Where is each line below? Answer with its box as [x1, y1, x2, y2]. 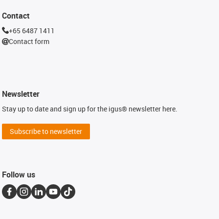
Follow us [2, 169, 36, 180]
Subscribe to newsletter [10, 126, 83, 136]
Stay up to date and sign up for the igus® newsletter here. [2, 104, 178, 113]
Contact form [9, 37, 50, 46]
